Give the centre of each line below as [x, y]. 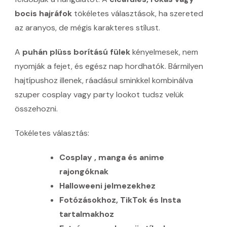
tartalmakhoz [86, 214]
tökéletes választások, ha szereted [138, 14]
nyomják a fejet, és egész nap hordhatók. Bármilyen [109, 66]
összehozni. [36, 109]
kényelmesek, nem [164, 52]
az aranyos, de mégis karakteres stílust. [87, 28]
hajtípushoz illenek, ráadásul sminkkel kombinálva [104, 81]
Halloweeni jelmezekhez [107, 186]
